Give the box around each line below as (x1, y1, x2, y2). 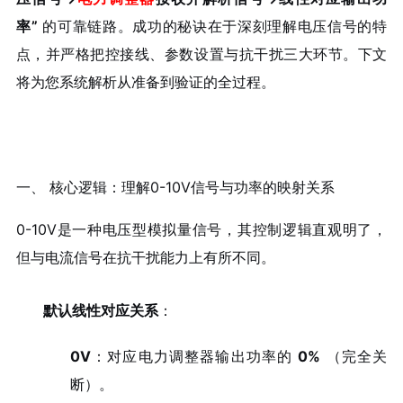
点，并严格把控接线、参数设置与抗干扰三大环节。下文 (15, 45, 388, 64)
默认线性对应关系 (42, 301, 158, 320)
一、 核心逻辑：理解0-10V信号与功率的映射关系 (15, 178, 335, 197)
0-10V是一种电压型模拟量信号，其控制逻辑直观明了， (15, 220, 388, 239)
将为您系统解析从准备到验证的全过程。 (15, 73, 275, 92)
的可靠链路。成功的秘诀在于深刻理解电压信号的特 (37, 17, 388, 36)
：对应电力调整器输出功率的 (90, 346, 299, 365)
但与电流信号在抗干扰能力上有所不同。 (15, 248, 275, 267)
